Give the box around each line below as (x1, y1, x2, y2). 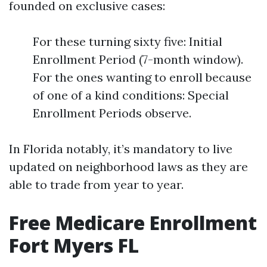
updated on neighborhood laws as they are (9, 159, 248, 174)
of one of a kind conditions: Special (33, 88, 229, 103)
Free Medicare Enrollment (9, 210, 257, 235)
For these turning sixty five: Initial (33, 34, 222, 49)
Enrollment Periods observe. (33, 105, 191, 120)
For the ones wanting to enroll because (33, 70, 252, 85)
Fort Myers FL (9, 232, 139, 258)
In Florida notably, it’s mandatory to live (9, 141, 232, 156)
